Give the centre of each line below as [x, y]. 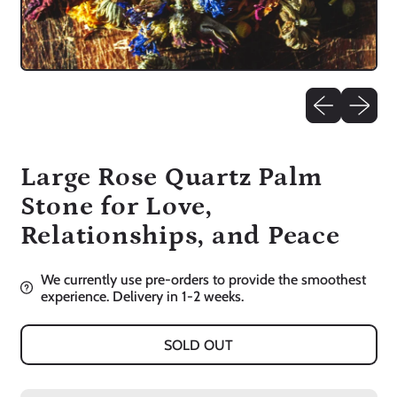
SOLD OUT [198, 345]
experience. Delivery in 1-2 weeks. [142, 296]
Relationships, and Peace [180, 236]
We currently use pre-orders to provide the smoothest [203, 279]
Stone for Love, [116, 206]
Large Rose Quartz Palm [171, 177]
